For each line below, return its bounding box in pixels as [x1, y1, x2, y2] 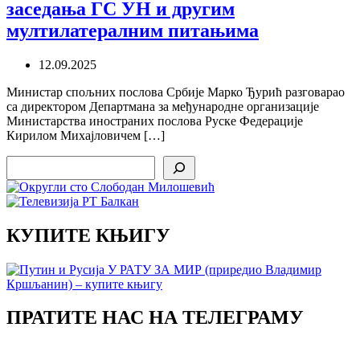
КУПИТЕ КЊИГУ [6, 224, 170, 246]
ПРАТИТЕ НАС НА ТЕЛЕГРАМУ [6, 307, 304, 329]
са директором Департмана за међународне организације [6, 99, 319, 113]
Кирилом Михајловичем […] [6, 128, 165, 142]
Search [6, 154, 40, 169]
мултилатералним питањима [6, 19, 259, 41]
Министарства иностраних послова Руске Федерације [6, 113, 303, 128]
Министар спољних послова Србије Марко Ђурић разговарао [6, 84, 345, 99]
